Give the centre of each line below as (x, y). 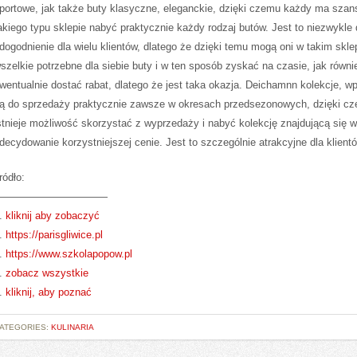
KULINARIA (73, 327)
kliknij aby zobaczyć (53, 216)
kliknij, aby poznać (49, 292)
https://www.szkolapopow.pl (69, 254)
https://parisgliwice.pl (54, 235)
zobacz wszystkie (47, 273)
